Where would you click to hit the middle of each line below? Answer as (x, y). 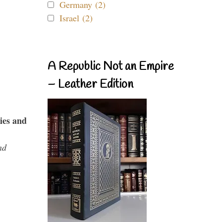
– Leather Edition (90, 85)
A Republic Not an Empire (111, 67)
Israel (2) (76, 18)
